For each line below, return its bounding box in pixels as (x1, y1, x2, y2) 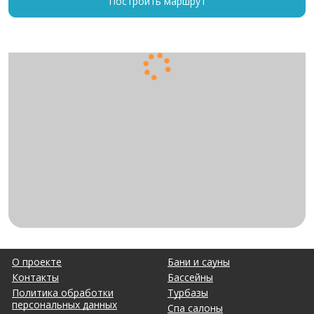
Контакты (12, 271, 59, 284)
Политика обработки (12, 286, 114, 299)
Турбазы (168, 286, 208, 299)
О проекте (12, 255, 62, 268)
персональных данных (12, 298, 117, 311)
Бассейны (168, 271, 213, 284)
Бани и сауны (168, 255, 230, 268)
